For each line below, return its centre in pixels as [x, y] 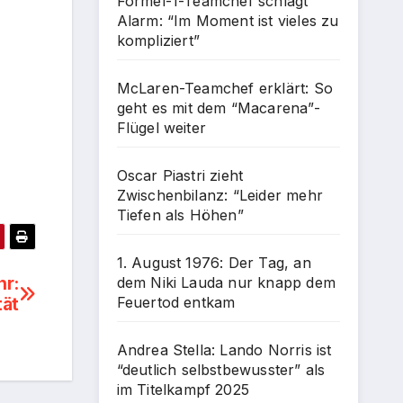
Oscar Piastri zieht [180, 175]
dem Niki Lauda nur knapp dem [226, 282]
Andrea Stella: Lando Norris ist [224, 350]
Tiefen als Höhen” [180, 215]
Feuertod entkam [176, 302]
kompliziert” [158, 40]
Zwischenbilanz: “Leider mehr [220, 195]
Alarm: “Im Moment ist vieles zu [228, 21]
